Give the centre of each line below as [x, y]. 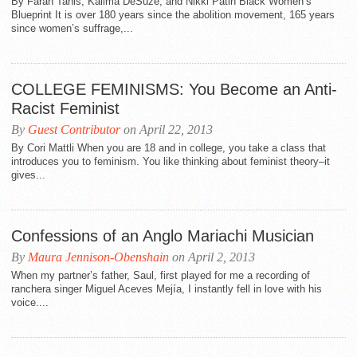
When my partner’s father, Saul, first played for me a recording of [161, 275]
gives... [28, 175]
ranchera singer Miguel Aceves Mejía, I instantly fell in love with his [167, 289]
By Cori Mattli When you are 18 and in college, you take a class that [169, 148]
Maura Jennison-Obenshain [98, 257]
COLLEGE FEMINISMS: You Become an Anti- [174, 89]
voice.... [30, 302]
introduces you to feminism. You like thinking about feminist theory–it [171, 161]
